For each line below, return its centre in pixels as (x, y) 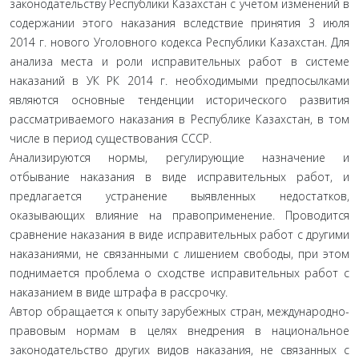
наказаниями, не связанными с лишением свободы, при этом (179, 254)
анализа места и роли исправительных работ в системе (179, 61)
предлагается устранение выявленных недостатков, (179, 196)
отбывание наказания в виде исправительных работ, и (179, 177)
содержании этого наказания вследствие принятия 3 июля (179, 23)
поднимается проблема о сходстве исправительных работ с (179, 273)
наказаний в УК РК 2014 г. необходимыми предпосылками (179, 81)
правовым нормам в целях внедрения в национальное (179, 331)
